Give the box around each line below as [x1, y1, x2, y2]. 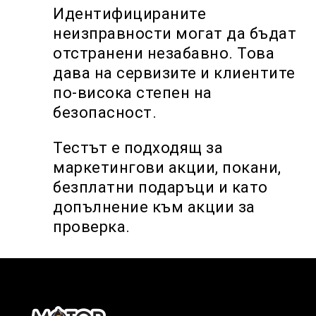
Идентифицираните [53, 5, 206, 23]
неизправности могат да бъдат [53, 25, 296, 42]
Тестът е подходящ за [53, 139, 223, 157]
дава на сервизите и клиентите [53, 64, 296, 82]
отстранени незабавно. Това [53, 44, 274, 62]
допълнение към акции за [53, 198, 255, 216]
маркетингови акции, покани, [53, 159, 281, 176]
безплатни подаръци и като [53, 178, 268, 196]
